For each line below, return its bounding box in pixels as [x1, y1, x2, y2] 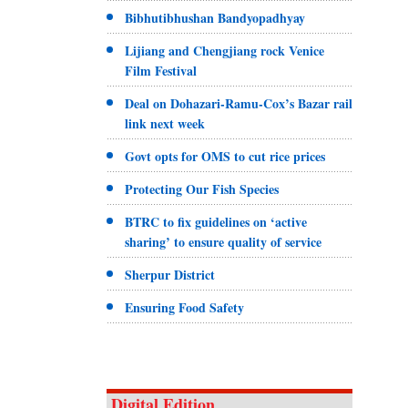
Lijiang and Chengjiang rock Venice [125, 41, 324, 61]
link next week [125, 114, 205, 134]
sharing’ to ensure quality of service [125, 232, 321, 252]
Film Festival [125, 61, 197, 81]
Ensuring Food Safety [125, 298, 244, 318]
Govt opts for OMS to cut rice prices [125, 147, 325, 167]
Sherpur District [125, 265, 215, 285]
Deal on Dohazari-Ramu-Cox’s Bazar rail [125, 94, 352, 114]
